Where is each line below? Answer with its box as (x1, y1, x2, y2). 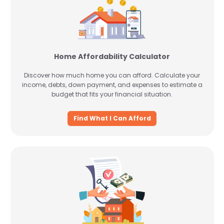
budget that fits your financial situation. (51, 90, 172, 98)
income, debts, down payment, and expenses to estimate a (21, 80, 202, 89)
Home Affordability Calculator (54, 51, 170, 61)
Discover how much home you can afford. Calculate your (24, 71, 200, 79)
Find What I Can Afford (73, 113, 151, 122)
